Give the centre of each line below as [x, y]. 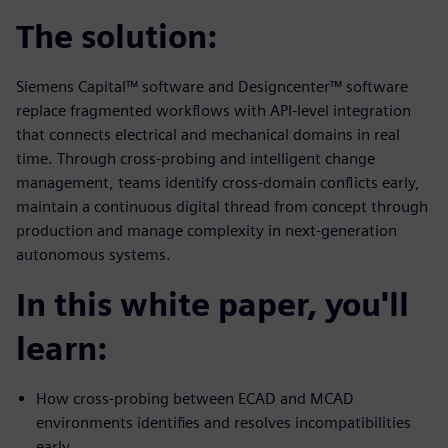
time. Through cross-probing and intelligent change [195, 158]
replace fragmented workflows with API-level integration [213, 110]
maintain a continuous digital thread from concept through [222, 206]
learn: [61, 348]
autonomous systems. [93, 254]
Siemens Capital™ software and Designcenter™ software [212, 86]
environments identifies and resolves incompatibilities [223, 422]
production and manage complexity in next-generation [206, 230]
